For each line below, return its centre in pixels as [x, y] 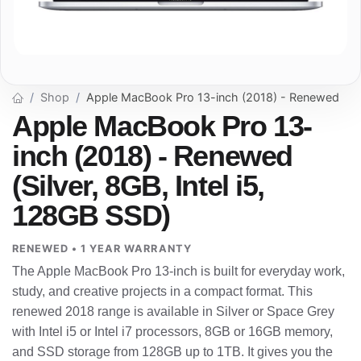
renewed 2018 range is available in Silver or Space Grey [173, 312]
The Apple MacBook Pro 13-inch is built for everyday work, [178, 272]
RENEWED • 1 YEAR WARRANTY [102, 249]
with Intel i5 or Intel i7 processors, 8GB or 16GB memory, [172, 332]
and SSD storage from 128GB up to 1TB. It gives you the [172, 352]
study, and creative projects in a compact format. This [162, 292]
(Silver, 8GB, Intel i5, [139, 186]
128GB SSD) [91, 216]
